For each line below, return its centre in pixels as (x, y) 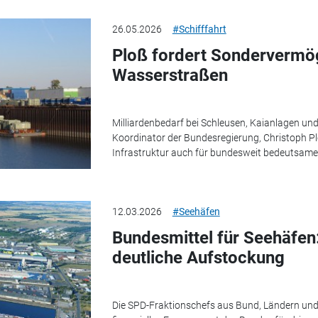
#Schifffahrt (199, 29)
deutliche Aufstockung (198, 258)
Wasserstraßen (170, 75)
